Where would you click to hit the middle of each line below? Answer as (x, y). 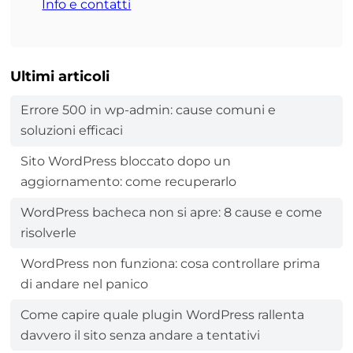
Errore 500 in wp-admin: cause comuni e (148, 110)
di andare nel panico (84, 284)
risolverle (48, 233)
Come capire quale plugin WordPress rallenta (162, 314)
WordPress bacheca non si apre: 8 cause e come (171, 213)
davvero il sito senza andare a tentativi (140, 335)
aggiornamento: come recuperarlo (128, 182)
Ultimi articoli (59, 76)
